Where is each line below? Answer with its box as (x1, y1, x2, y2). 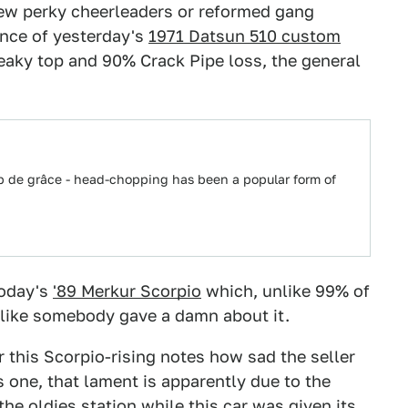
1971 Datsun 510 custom (148, 26, 341, 46)
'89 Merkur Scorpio (53, 281, 201, 301)
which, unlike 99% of (201, 281, 370, 301)
